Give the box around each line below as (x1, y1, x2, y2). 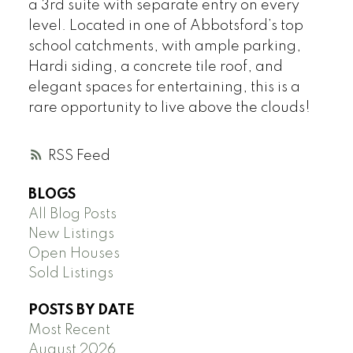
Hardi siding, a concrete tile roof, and (28, 60, 283, 75)
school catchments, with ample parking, (28, 39, 301, 54)
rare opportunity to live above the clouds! (28, 101, 310, 116)
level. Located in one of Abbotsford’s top (28, 19, 303, 34)
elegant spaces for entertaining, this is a (28, 80, 300, 95)
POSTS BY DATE (28, 303, 135, 318)
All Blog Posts (28, 206, 117, 221)
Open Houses (28, 246, 120, 261)
